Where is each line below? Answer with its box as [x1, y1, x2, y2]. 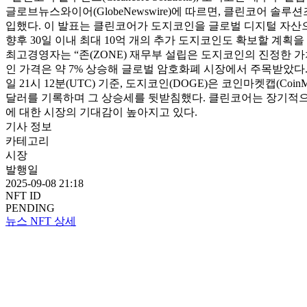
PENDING [5, 201, 55, 214]
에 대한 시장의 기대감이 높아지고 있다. [5, 106, 197, 118]
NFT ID [5, 189, 41, 201]
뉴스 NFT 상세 [5, 214, 76, 227]
